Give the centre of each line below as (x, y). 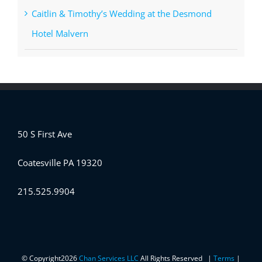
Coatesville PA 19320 (60, 162)
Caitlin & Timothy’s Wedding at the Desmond (121, 13)
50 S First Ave (45, 134)
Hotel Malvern (60, 33)
